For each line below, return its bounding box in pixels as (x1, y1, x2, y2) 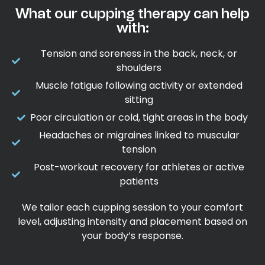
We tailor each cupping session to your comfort (22, 200, 243, 214)
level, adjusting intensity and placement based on (18, 214, 247, 228)
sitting (125, 92, 154, 106)
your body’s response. (82, 228, 183, 243)
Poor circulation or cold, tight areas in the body (30, 110, 248, 124)
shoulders (117, 60, 162, 75)
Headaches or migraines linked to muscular (38, 128, 240, 142)
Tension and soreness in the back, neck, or (41, 46, 238, 60)
